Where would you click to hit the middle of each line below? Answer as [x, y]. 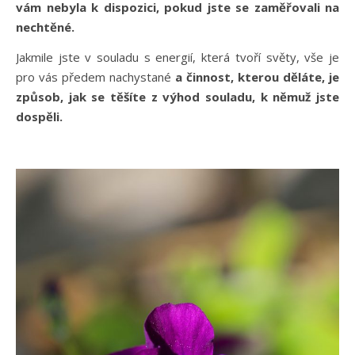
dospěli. [39, 116]
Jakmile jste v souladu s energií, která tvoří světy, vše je [177, 57]
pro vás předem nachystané [95, 76]
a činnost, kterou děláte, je [257, 76]
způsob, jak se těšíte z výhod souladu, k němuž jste [177, 96]
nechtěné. [47, 27]
